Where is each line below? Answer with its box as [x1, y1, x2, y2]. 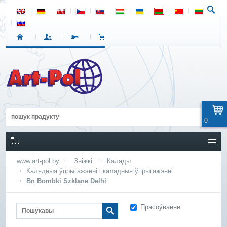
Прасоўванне [140, 203, 181, 211]
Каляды [107, 157, 131, 165]
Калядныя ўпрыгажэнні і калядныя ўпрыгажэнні [26, 167, 173, 175]
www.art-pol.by [17, 157, 60, 165]
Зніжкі [74, 157, 93, 165]
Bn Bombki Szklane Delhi [26, 177, 107, 185]
